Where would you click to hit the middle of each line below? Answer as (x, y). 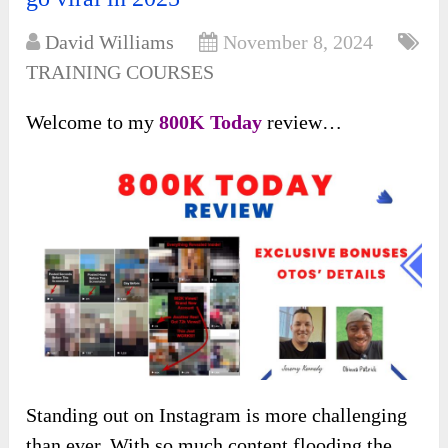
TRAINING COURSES (120, 72)
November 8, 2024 (298, 42)
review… (305, 122)
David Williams (110, 42)
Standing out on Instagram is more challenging (217, 414)
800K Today (213, 122)
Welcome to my (93, 122)
